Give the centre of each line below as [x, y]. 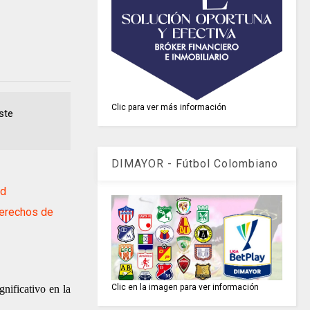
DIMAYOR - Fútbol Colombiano [195, 163]
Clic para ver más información [169, 107]
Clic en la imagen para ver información [185, 288]
